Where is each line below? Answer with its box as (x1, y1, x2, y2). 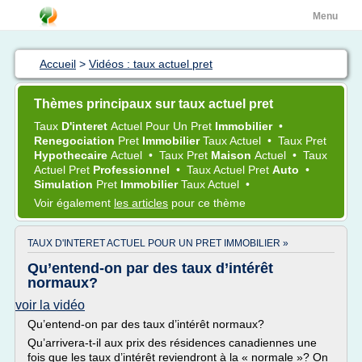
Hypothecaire (34, 149, 111, 162)
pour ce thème (168, 196, 246, 209)
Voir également (34, 196, 114, 209)
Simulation (34, 178, 96, 191)
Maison (211, 149, 255, 162)
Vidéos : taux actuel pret (89, 57, 213, 70)
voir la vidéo (15, 298, 85, 312)
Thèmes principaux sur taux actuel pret (34, 97, 273, 111)
